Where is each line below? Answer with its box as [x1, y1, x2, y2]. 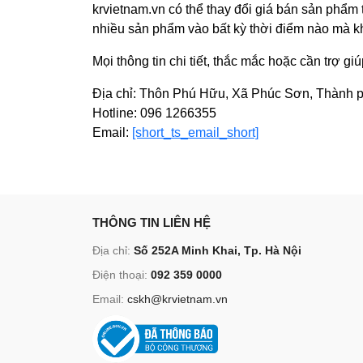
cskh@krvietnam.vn [127, 293, 228, 305]
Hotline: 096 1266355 [92, 106, 216, 120]
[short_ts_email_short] [132, 126, 258, 139]
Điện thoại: [92, 268, 151, 281]
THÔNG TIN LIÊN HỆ [92, 216, 211, 229]
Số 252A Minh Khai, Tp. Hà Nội [134, 244, 301, 257]
